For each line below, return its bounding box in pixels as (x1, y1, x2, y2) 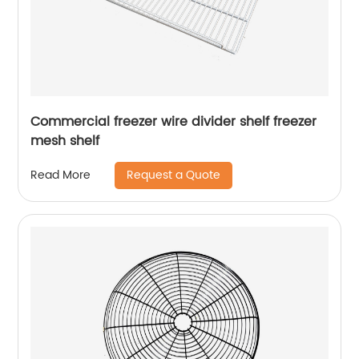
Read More (30, 166, 91, 185)
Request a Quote (127, 165, 221, 184)
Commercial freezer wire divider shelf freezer (30, 111, 317, 132)
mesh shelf (30, 130, 100, 151)
